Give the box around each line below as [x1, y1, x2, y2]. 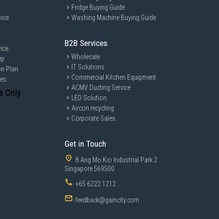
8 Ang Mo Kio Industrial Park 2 [75, 156, 158, 164]
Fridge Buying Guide [71, 3, 125, 11]
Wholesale [71, 53, 100, 61]
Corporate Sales [71, 114, 116, 122]
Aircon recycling [71, 104, 114, 112]
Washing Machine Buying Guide [71, 14, 156, 22]
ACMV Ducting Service [71, 84, 131, 91]
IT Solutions [71, 63, 105, 71]
